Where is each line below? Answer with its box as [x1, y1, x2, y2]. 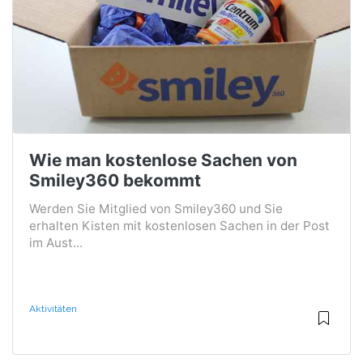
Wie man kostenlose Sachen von [29, 149, 297, 170]
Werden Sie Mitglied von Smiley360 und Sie [29, 200, 283, 216]
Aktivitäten [29, 302, 77, 314]
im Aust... [29, 234, 83, 250]
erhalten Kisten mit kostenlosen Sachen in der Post [29, 217, 330, 233]
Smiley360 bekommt [29, 169, 201, 190]
